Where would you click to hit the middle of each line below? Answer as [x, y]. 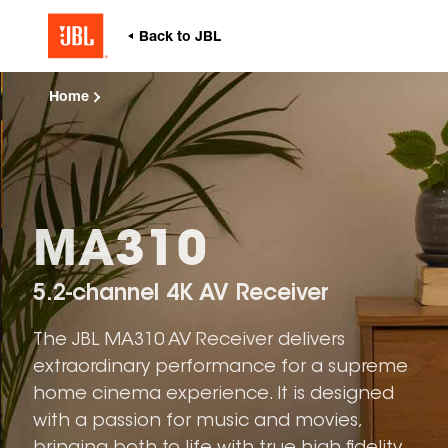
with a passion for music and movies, [197, 421]
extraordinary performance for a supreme [220, 367]
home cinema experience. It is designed [213, 394]
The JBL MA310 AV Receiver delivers [189, 340]
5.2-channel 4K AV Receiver [181, 294]
